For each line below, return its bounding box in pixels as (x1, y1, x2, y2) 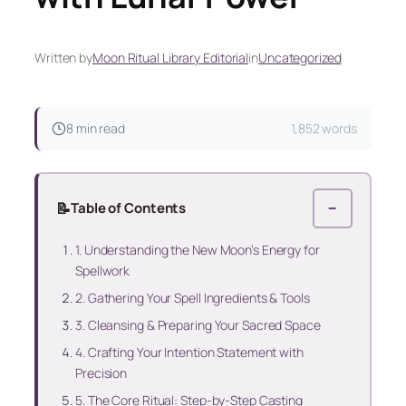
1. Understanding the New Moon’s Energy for (75, 240, 320, 258)
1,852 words (291, 120, 357, 138)
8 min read (66, 120, 125, 138)
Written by (34, 49, 92, 67)
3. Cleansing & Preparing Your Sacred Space (75, 315, 321, 333)
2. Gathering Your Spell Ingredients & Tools (75, 288, 310, 306)
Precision (75, 363, 128, 382)
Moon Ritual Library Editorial (92, 49, 249, 67)
